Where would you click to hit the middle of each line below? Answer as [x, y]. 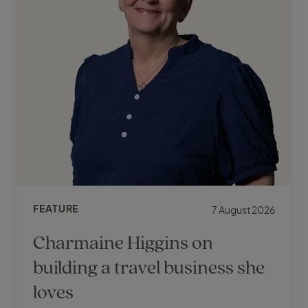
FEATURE [56, 209]
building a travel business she [149, 267]
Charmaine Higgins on [123, 242]
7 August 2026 [243, 210]
